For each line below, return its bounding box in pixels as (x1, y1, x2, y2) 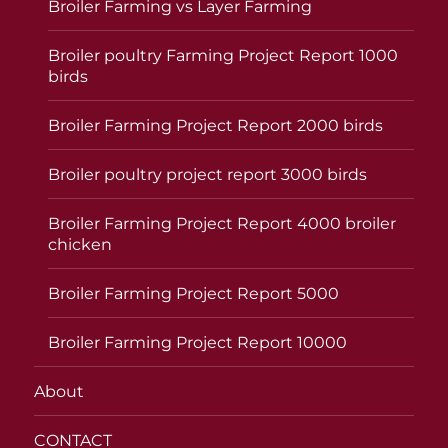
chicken (48, 234, 113, 254)
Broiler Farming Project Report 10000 (48, 332, 348, 352)
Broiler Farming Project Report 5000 (48, 283, 340, 303)
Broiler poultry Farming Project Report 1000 (48, 45, 399, 65)
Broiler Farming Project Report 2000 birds (48, 115, 384, 135)
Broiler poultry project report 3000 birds (48, 164, 368, 184)
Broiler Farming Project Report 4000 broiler (48, 213, 397, 233)
